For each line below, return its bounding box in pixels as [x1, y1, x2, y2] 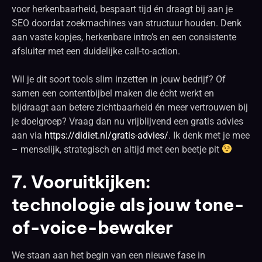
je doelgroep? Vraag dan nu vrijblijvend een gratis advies [12, 115, 243, 127]
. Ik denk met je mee [168, 129, 250, 141]
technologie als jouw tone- [12, 193, 244, 216]
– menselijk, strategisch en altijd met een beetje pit [12, 143, 222, 155]
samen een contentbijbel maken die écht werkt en [12, 87, 214, 99]
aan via [12, 129, 44, 141]
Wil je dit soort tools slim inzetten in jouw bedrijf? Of [12, 73, 226, 85]
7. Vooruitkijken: [12, 170, 151, 193]
